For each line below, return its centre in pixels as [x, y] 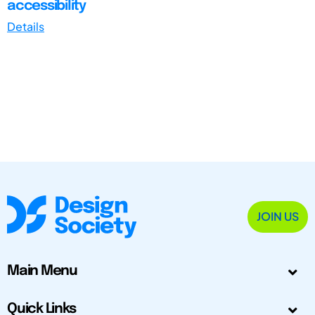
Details [26, 26]
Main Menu [42, 271]
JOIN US [278, 217]
